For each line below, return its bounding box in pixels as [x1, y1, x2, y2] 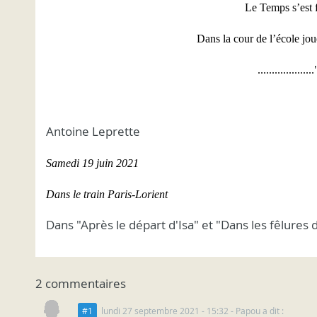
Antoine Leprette [46, 123, 140, 139]
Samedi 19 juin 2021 [46, 157, 139, 169]
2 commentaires [35, 276, 126, 292]
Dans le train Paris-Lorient [46, 188, 168, 200]
